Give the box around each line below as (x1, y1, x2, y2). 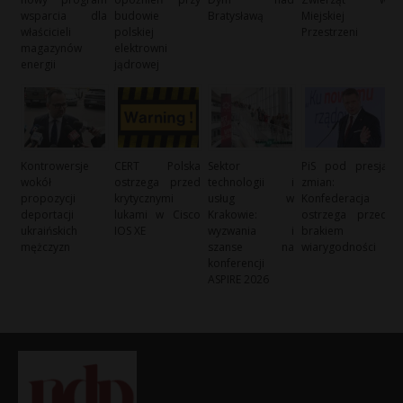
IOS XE (114, 223, 147, 239)
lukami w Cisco (114, 207, 201, 223)
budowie (114, 7, 160, 23)
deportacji (21, 207, 74, 223)
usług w (208, 191, 294, 207)
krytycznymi (114, 191, 175, 207)
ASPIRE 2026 (208, 272, 270, 288)
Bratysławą (208, 7, 264, 23)
